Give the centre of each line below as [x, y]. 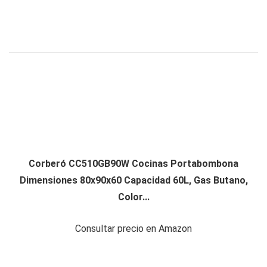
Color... [133, 197]
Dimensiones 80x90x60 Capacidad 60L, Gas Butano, [133, 181]
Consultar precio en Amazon [133, 229]
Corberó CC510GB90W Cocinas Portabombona [133, 164]
